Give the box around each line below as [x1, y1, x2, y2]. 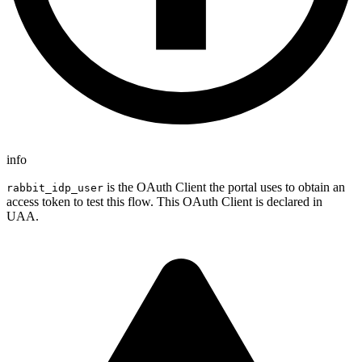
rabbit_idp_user [6, 181, 103, 194]
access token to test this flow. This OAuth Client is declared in [6, 194, 322, 208]
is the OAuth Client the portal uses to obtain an [103, 179, 345, 194]
